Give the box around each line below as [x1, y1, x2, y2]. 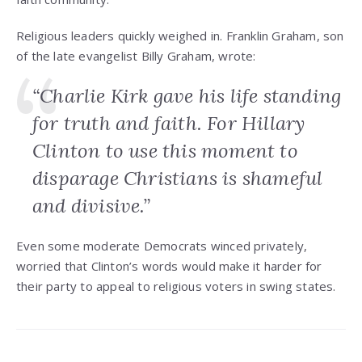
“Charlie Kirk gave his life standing [32, 83, 342, 109]
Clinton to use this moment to [32, 138, 298, 164]
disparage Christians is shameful [32, 166, 323, 192]
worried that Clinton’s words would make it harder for [16, 258, 322, 275]
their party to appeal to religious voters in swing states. [16, 278, 336, 295]
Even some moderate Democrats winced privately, [16, 238, 308, 255]
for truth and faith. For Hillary [32, 111, 305, 137]
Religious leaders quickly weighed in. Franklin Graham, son [16, 27, 344, 44]
